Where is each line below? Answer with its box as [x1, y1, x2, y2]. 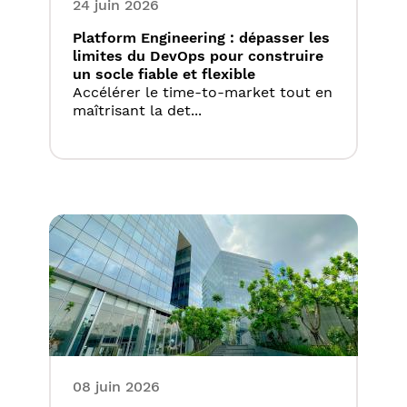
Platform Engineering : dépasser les [73, 29, 330, 47]
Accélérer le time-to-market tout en [73, 84, 333, 102]
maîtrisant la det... [73, 102, 202, 120]
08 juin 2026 [73, 378, 160, 396]
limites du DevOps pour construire [73, 47, 323, 65]
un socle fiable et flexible [73, 65, 255, 84]
